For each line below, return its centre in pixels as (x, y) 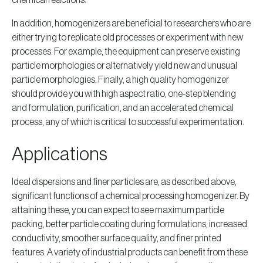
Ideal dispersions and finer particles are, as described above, (124, 182)
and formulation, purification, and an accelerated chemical (123, 108)
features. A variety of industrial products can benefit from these (130, 252)
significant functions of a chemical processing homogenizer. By (131, 196)
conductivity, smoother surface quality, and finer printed (117, 238)
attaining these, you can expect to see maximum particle (118, 210)
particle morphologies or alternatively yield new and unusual (124, 66)
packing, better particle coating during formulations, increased (129, 224)
